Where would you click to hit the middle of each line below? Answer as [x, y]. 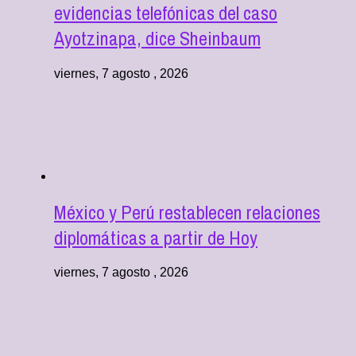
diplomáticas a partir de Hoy [156, 237]
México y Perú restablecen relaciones [187, 212]
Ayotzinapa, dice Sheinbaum [157, 38]
